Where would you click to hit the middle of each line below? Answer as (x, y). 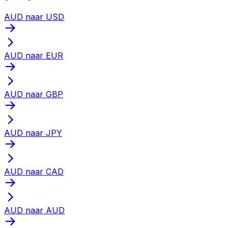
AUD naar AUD (34, 210)
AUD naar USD (34, 17)
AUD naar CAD (34, 171)
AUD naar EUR (34, 55)
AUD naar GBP (34, 94)
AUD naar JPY (33, 133)
